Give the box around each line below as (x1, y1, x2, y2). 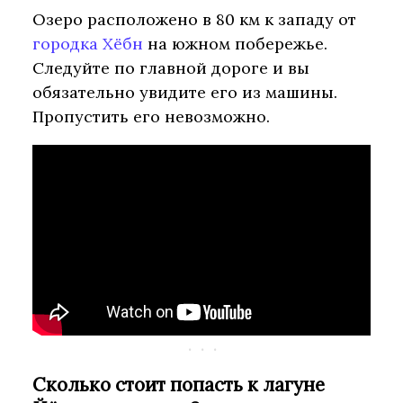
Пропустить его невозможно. (32, 106, 270, 128)
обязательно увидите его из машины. (32, 82, 337, 103)
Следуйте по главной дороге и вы (32, 58, 309, 79)
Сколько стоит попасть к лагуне (32, 372, 325, 398)
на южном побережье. (143, 33, 327, 55)
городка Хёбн (32, 33, 143, 55)
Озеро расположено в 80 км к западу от (32, 9, 356, 31)
